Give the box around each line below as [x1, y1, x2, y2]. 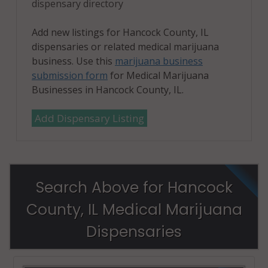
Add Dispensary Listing [35, 111, 144, 125]
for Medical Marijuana [108, 68, 209, 82]
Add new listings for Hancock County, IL [32, 25, 209, 39]
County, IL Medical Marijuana [26, 199, 242, 220]
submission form [32, 68, 108, 82]
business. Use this [32, 54, 115, 68]
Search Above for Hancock [35, 176, 233, 198]
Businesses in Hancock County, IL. [32, 83, 184, 96]
